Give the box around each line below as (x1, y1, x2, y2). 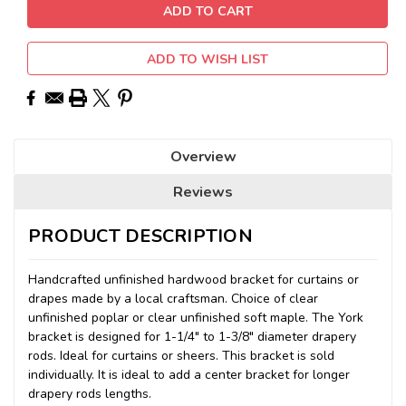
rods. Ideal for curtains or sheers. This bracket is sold (28, 346, 334, 364)
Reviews (173, 181, 233, 202)
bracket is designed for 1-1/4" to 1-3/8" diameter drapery (28, 327, 356, 345)
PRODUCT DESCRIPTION (28, 223, 253, 248)
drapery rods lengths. (28, 384, 151, 402)
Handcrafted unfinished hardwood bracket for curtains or (28, 270, 359, 288)
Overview (169, 146, 237, 167)
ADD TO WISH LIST (147, 50, 268, 68)
